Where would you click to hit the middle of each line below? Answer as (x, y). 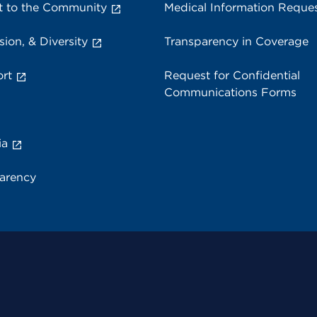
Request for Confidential (232, 75)
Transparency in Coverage (236, 41)
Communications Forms (230, 92)
